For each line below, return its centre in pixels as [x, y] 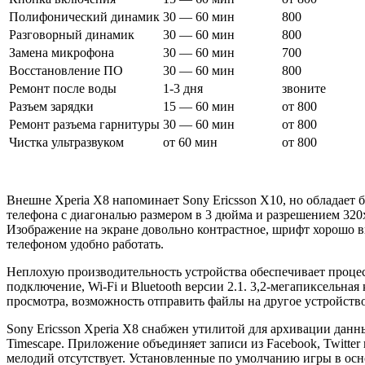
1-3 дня [183, 88]
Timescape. [37, 343]
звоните [304, 88]
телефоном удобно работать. [85, 244]
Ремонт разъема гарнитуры [84, 124]
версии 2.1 [214, 286]
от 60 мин [190, 142]
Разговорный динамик [72, 34]
